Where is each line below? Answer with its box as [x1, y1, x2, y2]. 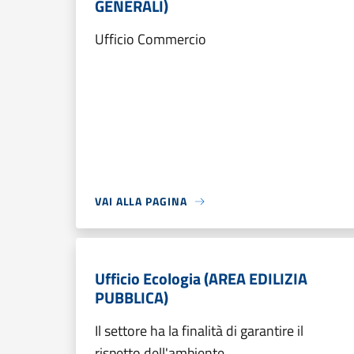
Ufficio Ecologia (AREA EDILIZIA [95, 266, 307, 291]
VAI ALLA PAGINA [95, 193, 187, 209]
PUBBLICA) [95, 285, 168, 310]
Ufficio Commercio [95, 28, 206, 50]
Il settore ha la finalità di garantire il [95, 320, 303, 341]
